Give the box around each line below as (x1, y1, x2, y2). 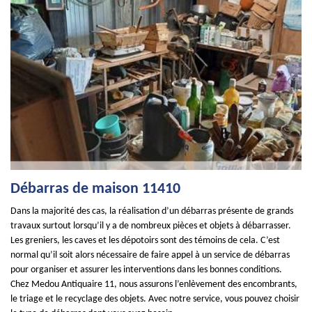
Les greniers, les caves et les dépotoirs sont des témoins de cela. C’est (10, 235, 280, 246)
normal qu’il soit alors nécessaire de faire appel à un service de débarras (10, 250, 290, 260)
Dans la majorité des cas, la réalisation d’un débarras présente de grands (10, 206, 293, 217)
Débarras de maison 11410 (10, 181, 180, 197)
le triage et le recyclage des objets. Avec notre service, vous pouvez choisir (10, 294, 299, 304)
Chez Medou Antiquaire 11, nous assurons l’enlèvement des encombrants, (10, 279, 297, 290)
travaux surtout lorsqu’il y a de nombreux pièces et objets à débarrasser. (10, 221, 291, 231)
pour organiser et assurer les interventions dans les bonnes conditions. (10, 265, 282, 275)
